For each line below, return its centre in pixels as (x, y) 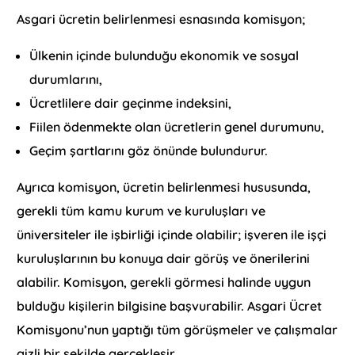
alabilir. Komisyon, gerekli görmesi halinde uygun (164, 282)
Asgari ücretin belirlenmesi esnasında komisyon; (161, 19)
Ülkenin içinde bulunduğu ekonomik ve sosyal (164, 55)
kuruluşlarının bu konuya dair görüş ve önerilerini (164, 258)
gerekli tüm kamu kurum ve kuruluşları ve (141, 210)
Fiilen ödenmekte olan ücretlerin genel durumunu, (177, 126)
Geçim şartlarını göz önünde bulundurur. (149, 150)
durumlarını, (66, 79)
